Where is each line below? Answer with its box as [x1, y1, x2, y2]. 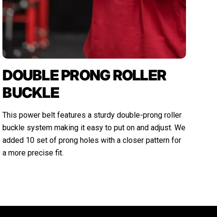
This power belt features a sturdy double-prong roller [2, 110, 182, 120]
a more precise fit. [2, 148, 64, 157]
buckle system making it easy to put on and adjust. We [2, 123, 186, 132]
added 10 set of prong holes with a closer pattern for [2, 135, 182, 145]
